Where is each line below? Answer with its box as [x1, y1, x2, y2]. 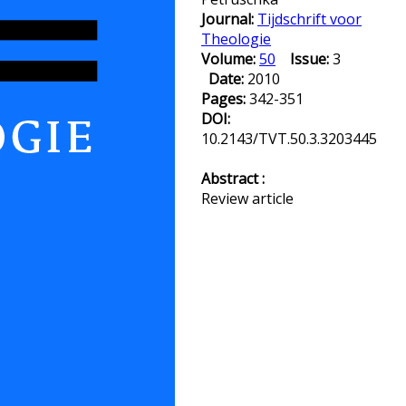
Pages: [201, 89, 249, 109]
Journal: [201, 9, 257, 29]
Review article [201, 188, 294, 208]
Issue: [290, 49, 329, 69]
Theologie [201, 29, 271, 49]
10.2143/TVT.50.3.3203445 [201, 129, 377, 149]
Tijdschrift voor [257, 9, 362, 29]
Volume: [201, 49, 259, 69]
